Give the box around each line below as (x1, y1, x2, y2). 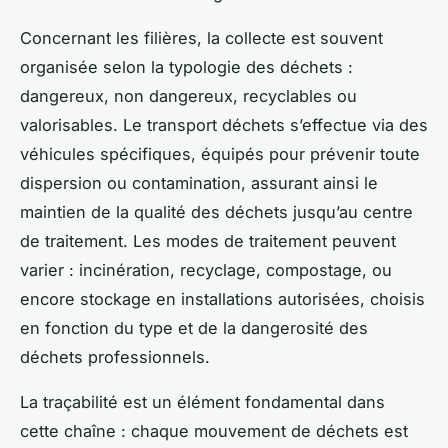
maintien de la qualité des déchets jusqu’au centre (20, 202, 413, 223)
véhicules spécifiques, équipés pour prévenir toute (20, 144, 420, 165)
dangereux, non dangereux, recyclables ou (20, 86, 357, 107)
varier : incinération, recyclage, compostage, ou (20, 260, 392, 281)
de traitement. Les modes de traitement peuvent (20, 231, 396, 252)
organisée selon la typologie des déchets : (20, 57, 353, 78)
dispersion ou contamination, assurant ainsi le (20, 173, 378, 194)
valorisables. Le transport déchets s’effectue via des (20, 115, 428, 136)
